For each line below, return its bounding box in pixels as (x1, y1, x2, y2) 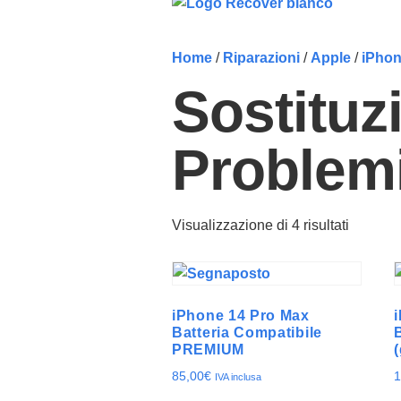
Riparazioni (223, 50, 300, 65)
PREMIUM (172, 342, 244, 357)
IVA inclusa (215, 371, 261, 382)
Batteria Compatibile (172, 325, 322, 340)
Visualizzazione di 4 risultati (172, 218, 349, 233)
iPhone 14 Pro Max (172, 308, 310, 323)
